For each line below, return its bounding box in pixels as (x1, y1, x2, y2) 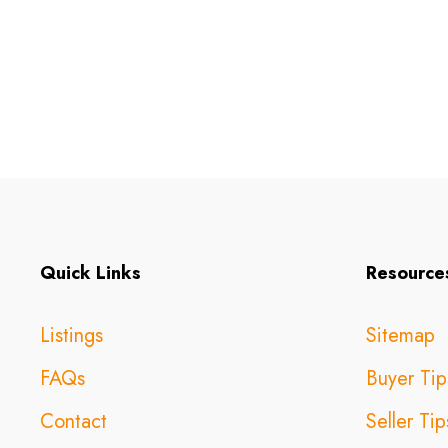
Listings (40, 321, 103, 350)
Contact (40, 407, 107, 436)
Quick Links (40, 260, 141, 286)
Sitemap (366, 321, 435, 350)
